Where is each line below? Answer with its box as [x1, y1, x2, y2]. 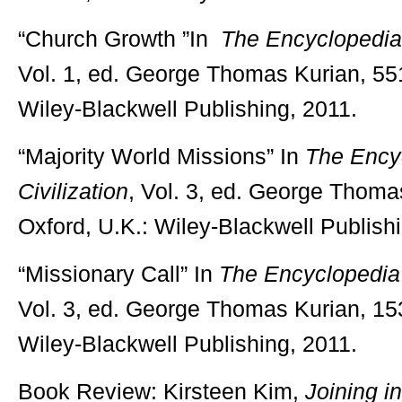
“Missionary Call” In [18, 261, 219, 286]
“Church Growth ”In [18, 26, 221, 51]
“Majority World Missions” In [18, 144, 305, 169]
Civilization [18, 179, 128, 204]
